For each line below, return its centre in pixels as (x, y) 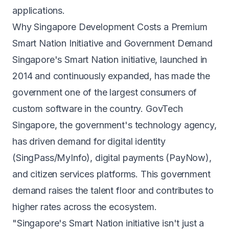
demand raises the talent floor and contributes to (113, 190)
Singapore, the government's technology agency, (114, 125)
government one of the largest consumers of (105, 92)
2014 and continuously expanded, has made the (111, 76)
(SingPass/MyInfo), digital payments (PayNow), (112, 158)
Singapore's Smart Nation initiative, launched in (110, 60)
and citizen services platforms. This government (111, 174)
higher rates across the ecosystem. (85, 207)
